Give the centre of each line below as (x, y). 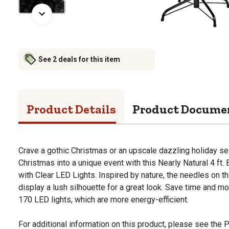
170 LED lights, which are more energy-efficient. (104, 199)
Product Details (71, 109)
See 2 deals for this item (79, 59)
